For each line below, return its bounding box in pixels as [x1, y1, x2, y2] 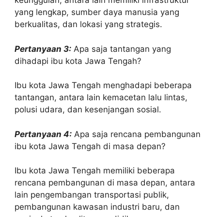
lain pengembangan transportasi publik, [15, 190, 169, 200]
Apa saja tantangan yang [71, 44, 171, 54]
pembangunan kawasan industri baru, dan [15, 202, 180, 212]
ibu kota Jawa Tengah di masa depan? [15, 141, 166, 151]
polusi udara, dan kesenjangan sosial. [15, 105, 161, 114]
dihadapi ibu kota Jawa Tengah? [15, 56, 141, 66]
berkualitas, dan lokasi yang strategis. [15, 19, 162, 29]
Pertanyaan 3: [15, 44, 71, 54]
